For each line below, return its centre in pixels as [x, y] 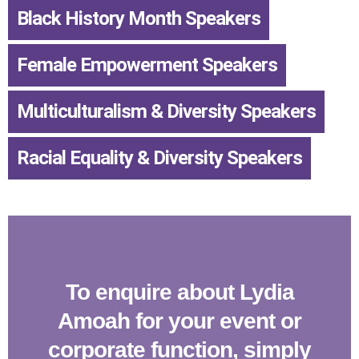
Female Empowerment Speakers [147, 65]
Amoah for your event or [179, 321]
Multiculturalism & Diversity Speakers [166, 112]
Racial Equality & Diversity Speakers [159, 158]
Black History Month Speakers [139, 19]
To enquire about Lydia [179, 292]
